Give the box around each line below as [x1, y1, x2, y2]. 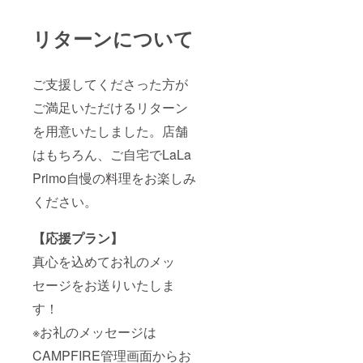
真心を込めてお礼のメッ [32, 252, 175, 271]
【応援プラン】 [32, 228, 123, 248]
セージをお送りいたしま [32, 275, 175, 295]
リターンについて [32, 24, 194, 53]
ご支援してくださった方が [32, 75, 188, 94]
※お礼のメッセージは [32, 322, 156, 342]
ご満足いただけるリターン [32, 98, 188, 117]
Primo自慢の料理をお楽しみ [32, 169, 196, 188]
